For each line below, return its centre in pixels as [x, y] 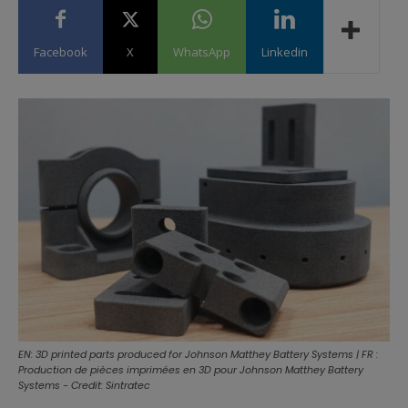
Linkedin [285, 52]
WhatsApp [202, 52]
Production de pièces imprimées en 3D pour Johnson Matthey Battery [191, 370]
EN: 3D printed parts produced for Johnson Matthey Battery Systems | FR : [198, 355]
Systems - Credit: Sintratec [84, 386]
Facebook [61, 52]
